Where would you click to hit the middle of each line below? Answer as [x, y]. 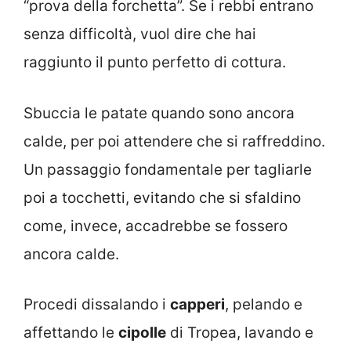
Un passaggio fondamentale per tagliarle [168, 169]
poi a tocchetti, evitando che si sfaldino [162, 197]
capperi [197, 305]
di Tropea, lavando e [240, 333]
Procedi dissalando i [97, 305]
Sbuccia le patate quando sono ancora [159, 113]
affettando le [71, 333]
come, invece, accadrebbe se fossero [156, 226]
